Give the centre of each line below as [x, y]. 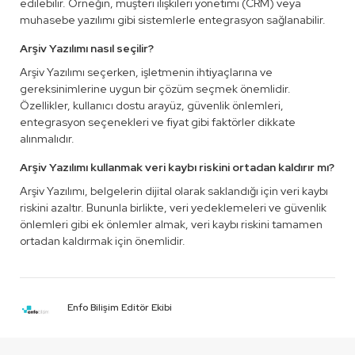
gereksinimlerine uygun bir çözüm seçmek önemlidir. [155, 89]
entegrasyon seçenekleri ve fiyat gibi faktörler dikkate [158, 122]
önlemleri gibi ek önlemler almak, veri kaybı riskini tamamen [171, 224]
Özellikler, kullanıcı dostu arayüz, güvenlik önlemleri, [152, 105]
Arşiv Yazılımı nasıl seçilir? [87, 48]
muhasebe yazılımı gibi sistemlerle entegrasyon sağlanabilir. [173, 20]
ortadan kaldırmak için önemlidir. [103, 241]
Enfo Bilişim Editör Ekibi [120, 307]
